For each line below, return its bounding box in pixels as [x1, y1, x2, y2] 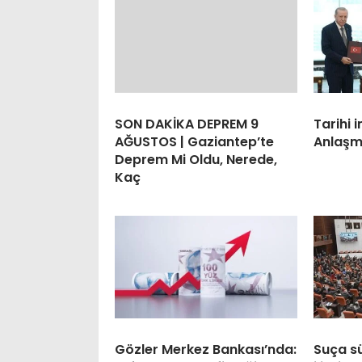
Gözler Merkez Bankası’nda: [115, 339, 297, 359]
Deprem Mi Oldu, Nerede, [115, 149, 277, 169]
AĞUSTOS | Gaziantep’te [115, 132, 274, 151]
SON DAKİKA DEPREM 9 [115, 114, 259, 133]
